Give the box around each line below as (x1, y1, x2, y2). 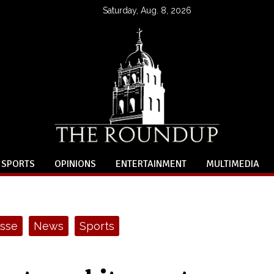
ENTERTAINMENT (116, 158, 187, 170)
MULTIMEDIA (206, 158, 259, 170)
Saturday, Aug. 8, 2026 (103, 5, 191, 15)
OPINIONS (54, 158, 96, 170)
